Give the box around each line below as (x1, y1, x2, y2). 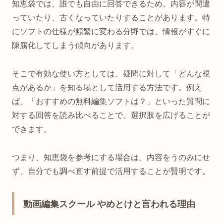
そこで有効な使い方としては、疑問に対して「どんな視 (12, 69, 210, 78)
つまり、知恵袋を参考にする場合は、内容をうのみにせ (12, 153, 210, 162)
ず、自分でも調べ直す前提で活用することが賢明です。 (12, 166, 210, 175)
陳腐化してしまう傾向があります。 (12, 41, 139, 50)
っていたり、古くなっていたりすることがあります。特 (12, 13, 210, 22)
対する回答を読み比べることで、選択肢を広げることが (12, 111, 210, 119)
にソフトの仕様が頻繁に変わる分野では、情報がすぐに (12, 27, 210, 36)
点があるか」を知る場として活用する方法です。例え (12, 83, 202, 92)
